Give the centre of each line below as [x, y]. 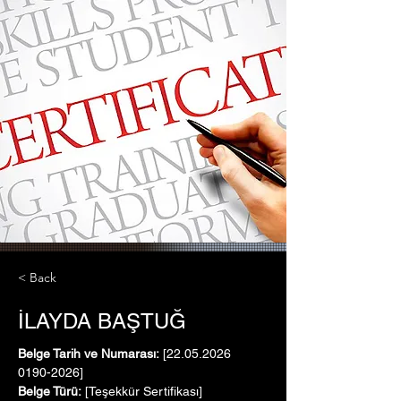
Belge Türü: [50, 391]
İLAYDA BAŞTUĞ [102, 321]
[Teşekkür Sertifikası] [142, 391]
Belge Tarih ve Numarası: [89, 354]
